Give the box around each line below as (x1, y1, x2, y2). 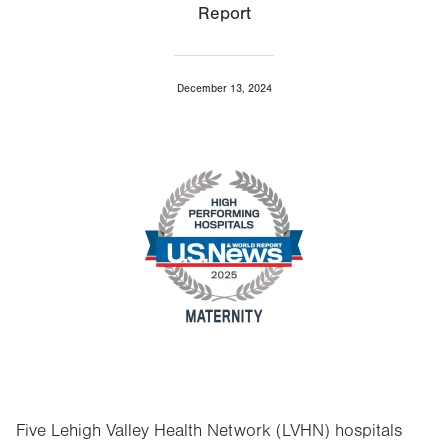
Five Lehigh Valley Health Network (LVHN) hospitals (16, 421, 402, 441)
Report (197, 3, 251, 24)
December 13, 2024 (176, 82, 272, 95)
